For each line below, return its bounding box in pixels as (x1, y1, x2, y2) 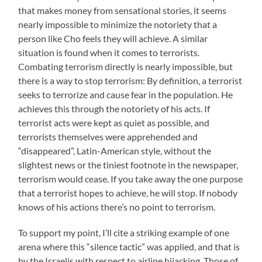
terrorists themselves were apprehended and (18, 130, 198, 142)
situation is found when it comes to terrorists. (18, 46, 200, 58)
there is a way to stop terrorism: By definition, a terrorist (18, 74, 243, 86)
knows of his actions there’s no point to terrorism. (18, 201, 216, 212)
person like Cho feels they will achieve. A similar (18, 32, 208, 44)
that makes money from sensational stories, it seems (18, 4, 227, 16)
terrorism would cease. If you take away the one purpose (18, 173, 243, 184)
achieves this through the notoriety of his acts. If (18, 102, 211, 114)
